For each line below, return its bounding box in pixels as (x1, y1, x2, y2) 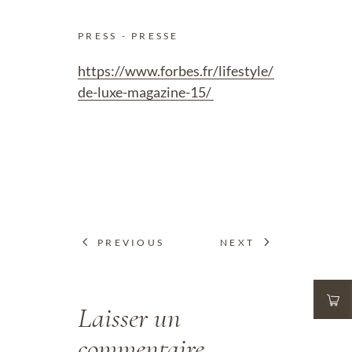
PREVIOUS (97, 236, 164, 248)
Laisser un (78, 300, 181, 335)
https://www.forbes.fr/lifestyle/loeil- (78, 62, 305, 79)
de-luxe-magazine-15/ (78, 83, 214, 101)
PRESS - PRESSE (78, 30, 179, 42)
